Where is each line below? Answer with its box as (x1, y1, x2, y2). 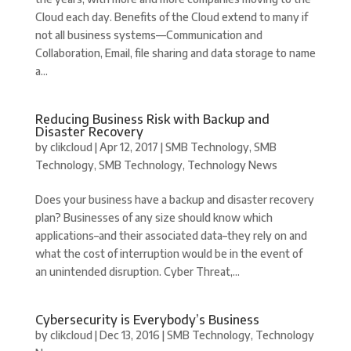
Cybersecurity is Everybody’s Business (34, 311, 259, 327)
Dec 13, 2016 (99, 327, 160, 342)
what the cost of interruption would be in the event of (34, 246, 302, 260)
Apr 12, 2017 (99, 139, 158, 154)
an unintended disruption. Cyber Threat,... (34, 264, 240, 278)
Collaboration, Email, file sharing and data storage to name (34, 45, 316, 60)
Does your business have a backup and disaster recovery (34, 192, 314, 206)
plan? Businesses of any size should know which (34, 210, 273, 224)
